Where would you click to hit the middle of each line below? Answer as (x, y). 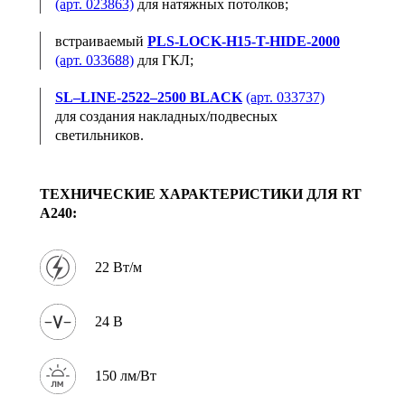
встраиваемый (101, 41)
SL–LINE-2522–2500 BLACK (149, 97)
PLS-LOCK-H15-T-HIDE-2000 (244, 41)
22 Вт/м (118, 268)
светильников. (99, 135)
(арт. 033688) (94, 60)
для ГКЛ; (164, 60)
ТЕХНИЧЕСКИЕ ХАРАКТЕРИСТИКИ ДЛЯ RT (201, 193)
